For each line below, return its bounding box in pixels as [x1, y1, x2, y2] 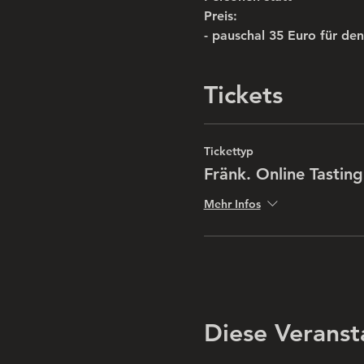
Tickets [203, 80, 283, 110]
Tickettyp [203, 143, 253, 158]
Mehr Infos [203, 196, 261, 211]
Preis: [203, 7, 237, 24]
